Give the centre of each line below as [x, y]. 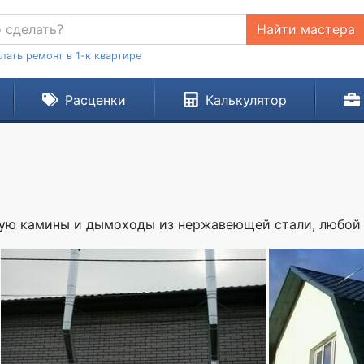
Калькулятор [246, 100]
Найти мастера [305, 29]
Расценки [95, 100]
